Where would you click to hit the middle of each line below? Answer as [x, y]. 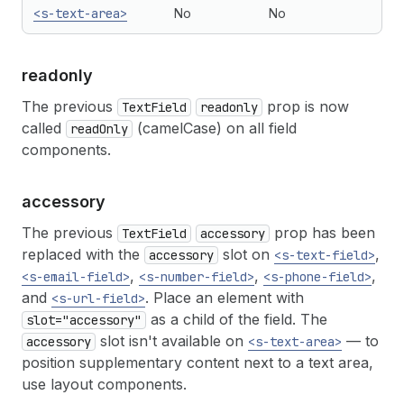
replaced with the [83, 254]
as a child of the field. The [237, 319]
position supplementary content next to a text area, [197, 363]
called [44, 128]
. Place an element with [225, 298]
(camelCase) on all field [215, 128]
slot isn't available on [172, 341]
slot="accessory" [84, 320]
